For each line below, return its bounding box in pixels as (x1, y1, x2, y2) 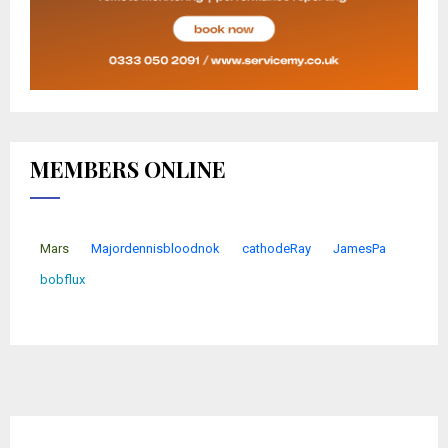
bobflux (40, 272, 85, 288)
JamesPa (333, 241, 386, 257)
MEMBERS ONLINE (30, 154, 226, 185)
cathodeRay (242, 241, 311, 257)
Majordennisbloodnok (91, 241, 220, 257)
